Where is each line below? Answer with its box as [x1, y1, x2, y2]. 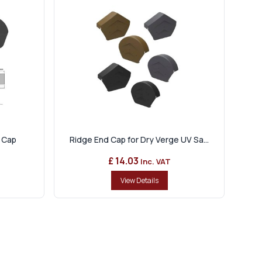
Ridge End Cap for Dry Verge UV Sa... [70, 134, 209, 146]
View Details [120, 175, 158, 186]
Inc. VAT [140, 156, 171, 167]
